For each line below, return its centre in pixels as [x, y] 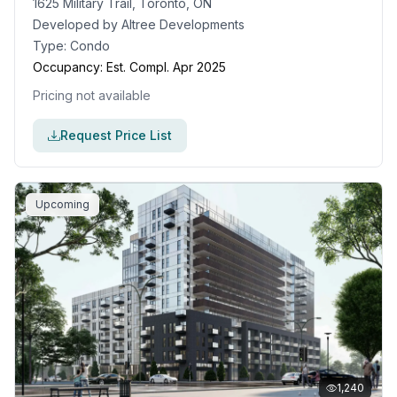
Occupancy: [68, 67]
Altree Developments [183, 24]
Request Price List [116, 135]
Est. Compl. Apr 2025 [166, 67]
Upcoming [62, 204]
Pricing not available [92, 95]
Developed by [77, 24]
